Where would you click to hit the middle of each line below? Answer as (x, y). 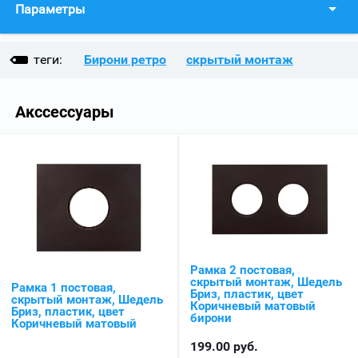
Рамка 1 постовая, (64, 288)
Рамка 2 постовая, (243, 270)
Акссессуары (65, 112)
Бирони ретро (125, 60)
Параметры (50, 9)
